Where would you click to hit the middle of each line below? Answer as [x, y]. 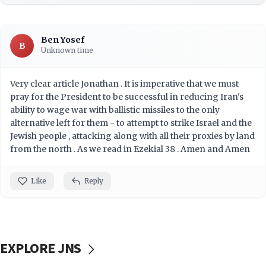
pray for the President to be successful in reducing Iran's [127, 97]
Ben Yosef [63, 40]
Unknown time [67, 50]
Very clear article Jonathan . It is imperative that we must [124, 84]
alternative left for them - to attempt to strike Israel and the [131, 123]
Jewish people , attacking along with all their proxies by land [132, 136]
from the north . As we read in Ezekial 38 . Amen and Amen [130, 149]
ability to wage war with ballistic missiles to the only [115, 110]
